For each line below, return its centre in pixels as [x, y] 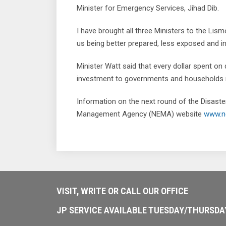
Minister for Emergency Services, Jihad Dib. [148, 8]
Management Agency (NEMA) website [140, 114]
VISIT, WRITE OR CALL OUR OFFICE [122, 191]
